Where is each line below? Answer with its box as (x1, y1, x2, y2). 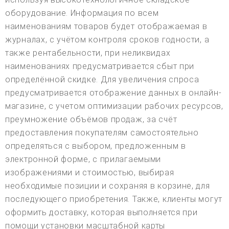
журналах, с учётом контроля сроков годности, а (5, 35, 210, 45)
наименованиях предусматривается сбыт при (5, 61, 195, 72)
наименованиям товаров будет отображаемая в (5, 21, 208, 32)
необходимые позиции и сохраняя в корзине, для (5, 181, 210, 191)
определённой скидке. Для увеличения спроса (5, 75, 199, 85)
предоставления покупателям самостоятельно (5, 128, 199, 138)
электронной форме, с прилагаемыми (5, 154, 162, 165)
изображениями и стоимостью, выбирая (5, 168, 174, 178)
